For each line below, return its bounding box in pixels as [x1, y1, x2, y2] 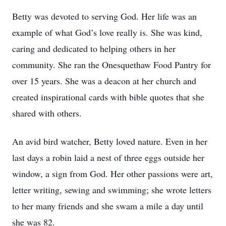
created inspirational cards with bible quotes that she [12, 91, 204, 103]
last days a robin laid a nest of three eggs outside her [12, 151, 204, 163]
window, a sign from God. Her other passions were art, [12, 167, 213, 180]
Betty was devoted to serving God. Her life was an [12, 10, 197, 22]
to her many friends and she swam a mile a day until [12, 200, 203, 212]
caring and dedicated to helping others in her [12, 42, 176, 54]
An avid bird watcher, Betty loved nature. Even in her [12, 135, 207, 147]
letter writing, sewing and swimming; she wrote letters [12, 184, 211, 196]
